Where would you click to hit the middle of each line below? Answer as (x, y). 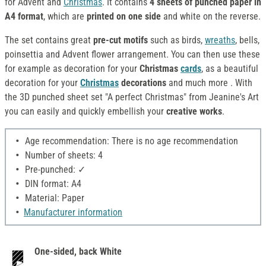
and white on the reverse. (211, 17)
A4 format (24, 17)
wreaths (220, 40)
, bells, (247, 40)
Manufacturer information (73, 213)
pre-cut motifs (121, 40)
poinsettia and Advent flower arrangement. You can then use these (132, 55)
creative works (194, 112)
